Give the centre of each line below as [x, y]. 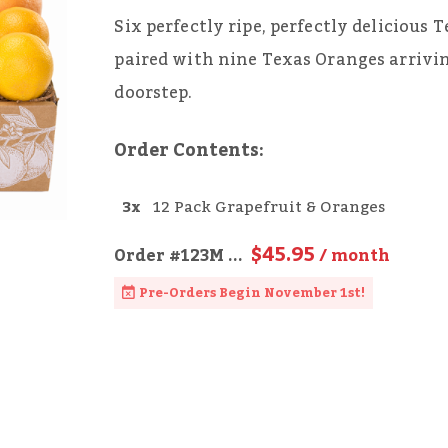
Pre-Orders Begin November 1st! [252, 292]
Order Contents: [189, 151]
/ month [353, 255]
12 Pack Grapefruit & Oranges [269, 207]
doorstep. [153, 93]
